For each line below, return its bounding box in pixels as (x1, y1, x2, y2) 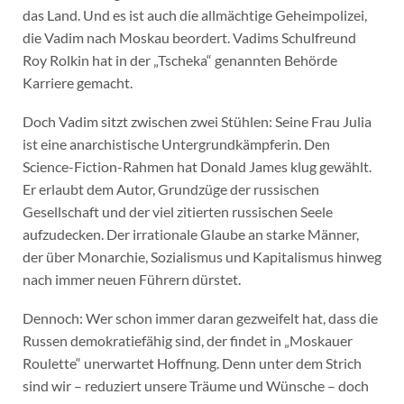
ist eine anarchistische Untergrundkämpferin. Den (22, 135, 330, 153)
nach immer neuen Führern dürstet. (22, 271, 241, 289)
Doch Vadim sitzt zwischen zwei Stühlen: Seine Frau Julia (22, 113, 372, 131)
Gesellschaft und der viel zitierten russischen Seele (22, 203, 333, 221)
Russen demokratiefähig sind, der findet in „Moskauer (22, 331, 353, 349)
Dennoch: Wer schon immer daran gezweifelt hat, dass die (22, 308, 378, 326)
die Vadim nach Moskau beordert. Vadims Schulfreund (22, 29, 356, 47)
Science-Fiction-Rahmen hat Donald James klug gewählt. (22, 158, 372, 176)
